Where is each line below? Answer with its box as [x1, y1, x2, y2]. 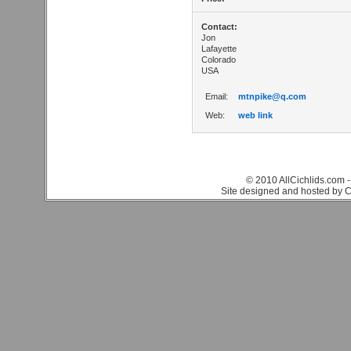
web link [238, 110, 273, 120]
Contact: [201, 22, 237, 31]
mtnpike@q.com [238, 92, 306, 101]
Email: [205, 92, 228, 101]
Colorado [201, 55, 236, 64]
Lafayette [201, 44, 237, 53]
